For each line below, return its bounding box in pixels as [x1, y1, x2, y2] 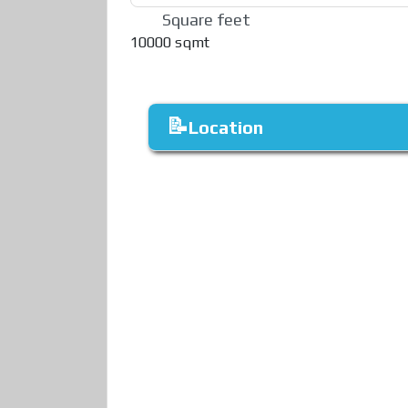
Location [189, 116, 263, 138]
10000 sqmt [130, 33, 209, 51]
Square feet [162, 9, 250, 29]
